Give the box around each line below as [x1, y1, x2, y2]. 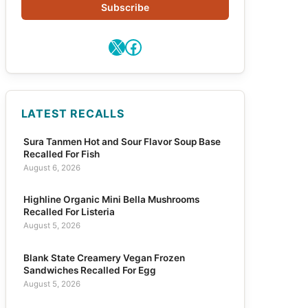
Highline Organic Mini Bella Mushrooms [23, 194, 199, 206]
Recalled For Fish [23, 148, 100, 159]
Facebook [124, 36, 201, 56]
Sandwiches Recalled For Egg [23, 264, 156, 276]
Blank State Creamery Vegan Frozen [23, 252, 185, 263]
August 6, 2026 [23, 162, 80, 173]
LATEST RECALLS [21, 106, 124, 120]
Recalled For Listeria [23, 206, 115, 218]
